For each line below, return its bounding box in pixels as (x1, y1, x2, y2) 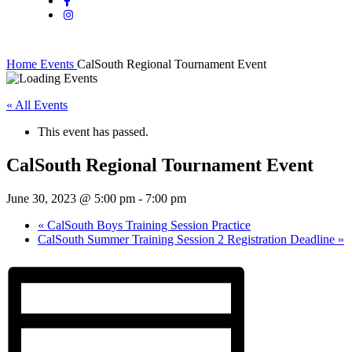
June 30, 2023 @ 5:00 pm (6, 191, 135, 205)
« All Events (6, 98, 68, 112)
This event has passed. (38, 125, 148, 138)
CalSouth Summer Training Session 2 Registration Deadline (38, 232, 338, 246)
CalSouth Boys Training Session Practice (44, 218, 251, 232)
